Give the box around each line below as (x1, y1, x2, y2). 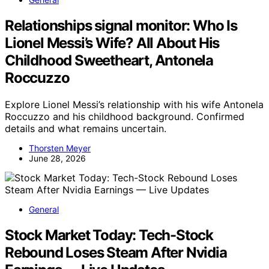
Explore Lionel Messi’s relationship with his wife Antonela (5, 98, 264, 110)
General (29, 204, 59, 214)
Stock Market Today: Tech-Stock (5, 226, 213, 244)
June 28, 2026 (29, 153, 86, 163)
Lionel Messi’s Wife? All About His (5, 34, 220, 52)
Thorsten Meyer (29, 142, 91, 153)
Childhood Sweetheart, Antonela (5, 52, 213, 70)
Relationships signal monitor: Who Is (5, 17, 237, 35)
